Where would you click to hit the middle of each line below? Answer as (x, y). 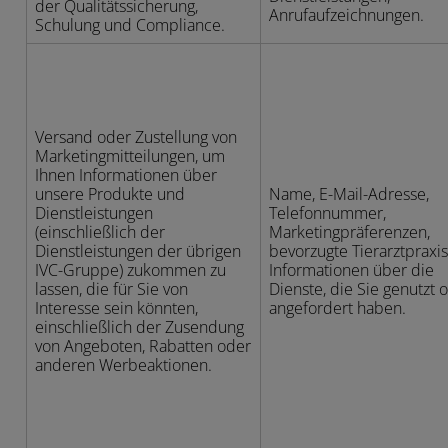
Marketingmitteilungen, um (130, 156)
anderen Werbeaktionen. (123, 365)
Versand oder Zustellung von (136, 137)
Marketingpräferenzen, (349, 232)
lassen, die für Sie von (111, 289)
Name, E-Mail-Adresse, (349, 194)
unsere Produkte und (110, 194)
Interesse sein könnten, (116, 308)
